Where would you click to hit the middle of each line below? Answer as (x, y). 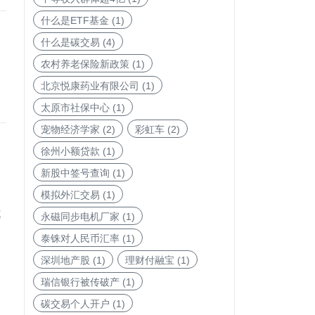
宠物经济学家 (70, 130)
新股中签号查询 (75, 173)
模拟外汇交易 (70, 195)
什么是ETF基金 (75, 21)
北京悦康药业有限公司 (90, 86)
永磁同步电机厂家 (80, 217)
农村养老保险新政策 (85, 64)
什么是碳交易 (70, 43)
